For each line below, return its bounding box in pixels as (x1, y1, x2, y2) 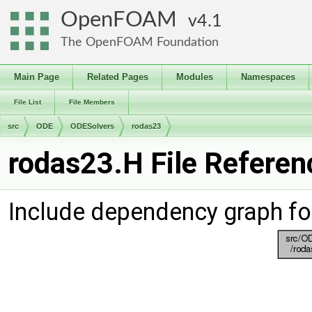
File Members (69, 98, 115, 106)
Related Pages (87, 72, 148, 82)
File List (14, 98, 41, 106)
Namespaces (241, 72, 295, 82)
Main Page (14, 72, 59, 82)
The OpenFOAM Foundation (61, 36, 219, 49)
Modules (176, 72, 213, 82)
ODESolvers (70, 122, 114, 130)
